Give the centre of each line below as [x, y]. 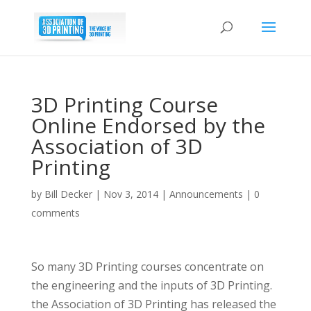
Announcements [206, 194]
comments [55, 213]
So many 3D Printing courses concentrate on [147, 267]
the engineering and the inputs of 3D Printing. [151, 285]
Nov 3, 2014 [131, 194]
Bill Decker [68, 194]
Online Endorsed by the [148, 125]
